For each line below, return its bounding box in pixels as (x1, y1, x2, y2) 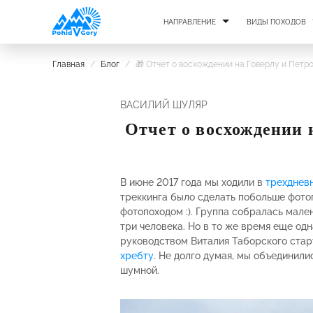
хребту (120, 250, 154, 261)
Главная (52, 59, 85, 69)
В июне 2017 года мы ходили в (120, 177, 265, 188)
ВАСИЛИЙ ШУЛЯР (120, 99, 208, 110)
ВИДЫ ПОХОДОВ (247, 17, 306, 26)
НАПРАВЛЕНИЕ (163, 17, 216, 26)
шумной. (120, 265, 159, 276)
